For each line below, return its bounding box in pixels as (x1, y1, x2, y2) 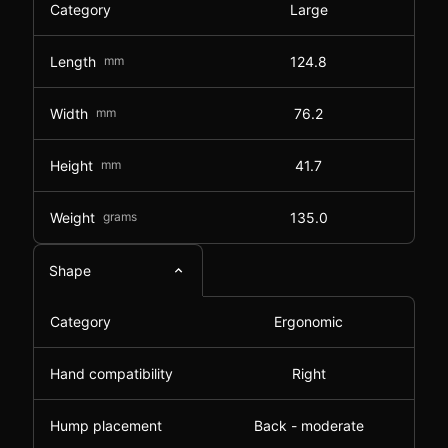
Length (50, 52, 96, 70)
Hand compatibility (50, 365, 173, 382)
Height (50, 156, 93, 174)
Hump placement (50, 417, 162, 434)
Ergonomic (274, 313, 343, 330)
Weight (50, 208, 95, 226)
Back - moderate (253, 417, 364, 434)
